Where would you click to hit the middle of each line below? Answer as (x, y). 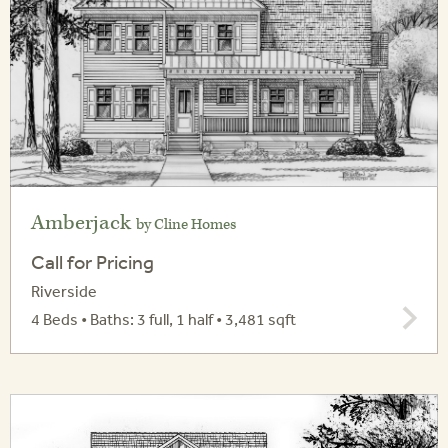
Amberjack (83, 223)
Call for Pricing (92, 262)
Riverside (64, 291)
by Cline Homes (186, 225)
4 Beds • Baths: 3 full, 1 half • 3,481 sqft (163, 319)
